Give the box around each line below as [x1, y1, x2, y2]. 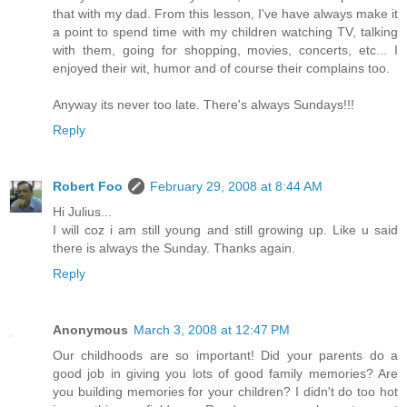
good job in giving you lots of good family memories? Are [53, 366, 398, 382]
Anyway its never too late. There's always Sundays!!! [53, 97, 354, 113]
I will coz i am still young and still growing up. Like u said [53, 223, 398, 238]
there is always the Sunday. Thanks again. [53, 241, 295, 256]
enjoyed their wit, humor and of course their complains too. [53, 61, 390, 76]
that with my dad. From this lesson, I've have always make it [53, 6, 398, 22]
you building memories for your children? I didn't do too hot [53, 384, 398, 400]
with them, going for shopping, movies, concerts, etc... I [53, 43, 398, 58]
